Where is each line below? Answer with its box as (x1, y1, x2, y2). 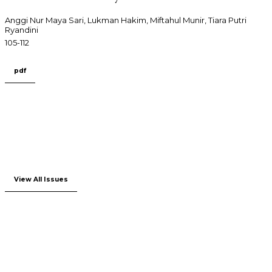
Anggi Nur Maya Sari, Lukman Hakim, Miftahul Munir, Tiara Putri (5, 15, 246, 25)
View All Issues (14, 175, 68, 183)
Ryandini (5, 24, 38, 35)
